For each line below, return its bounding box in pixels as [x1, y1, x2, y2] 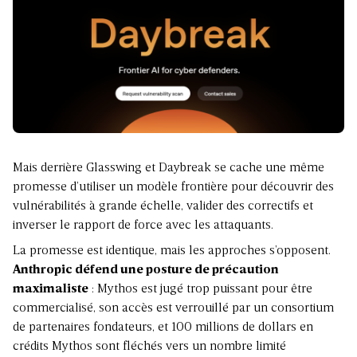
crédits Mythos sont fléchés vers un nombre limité [13, 339, 286, 353]
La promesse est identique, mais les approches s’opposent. [13, 244, 331, 257]
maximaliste [13, 282, 88, 296]
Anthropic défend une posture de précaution [13, 263, 279, 277]
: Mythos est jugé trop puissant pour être [88, 282, 312, 296]
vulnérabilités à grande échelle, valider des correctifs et [13, 199, 313, 213]
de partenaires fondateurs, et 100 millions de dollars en [13, 320, 313, 334]
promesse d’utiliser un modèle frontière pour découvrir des [13, 180, 334, 194]
